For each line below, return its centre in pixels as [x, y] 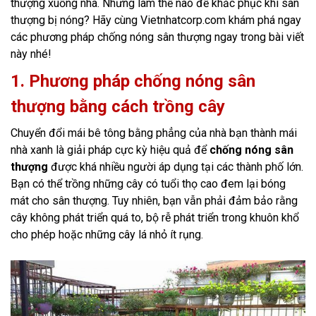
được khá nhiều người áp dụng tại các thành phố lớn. [177, 167]
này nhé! [31, 54]
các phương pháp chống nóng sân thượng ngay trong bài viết [157, 37]
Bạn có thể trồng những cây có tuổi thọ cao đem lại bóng [148, 184]
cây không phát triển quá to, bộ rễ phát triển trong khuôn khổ [155, 218]
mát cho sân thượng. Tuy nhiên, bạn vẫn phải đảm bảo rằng [154, 201]
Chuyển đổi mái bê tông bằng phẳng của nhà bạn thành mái [154, 133]
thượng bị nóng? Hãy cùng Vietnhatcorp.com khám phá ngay [156, 20]
